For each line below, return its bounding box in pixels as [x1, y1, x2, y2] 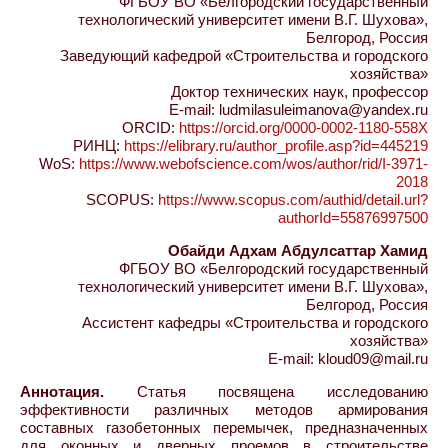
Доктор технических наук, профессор [171, 83, 428, 100]
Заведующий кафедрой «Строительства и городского [60, 47, 428, 64]
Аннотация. [20, 383, 104, 400]
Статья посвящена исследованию [104, 383, 428, 400]
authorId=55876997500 [278, 209, 428, 226]
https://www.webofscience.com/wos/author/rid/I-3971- [79, 155, 428, 172]
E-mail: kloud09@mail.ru [268, 350, 428, 367]
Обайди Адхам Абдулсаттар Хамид [168, 242, 428, 259]
